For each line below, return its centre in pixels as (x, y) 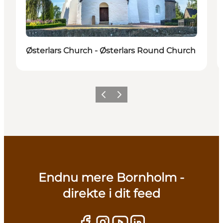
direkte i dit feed (111, 194)
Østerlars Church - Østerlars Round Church (111, 51)
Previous (111, 98)
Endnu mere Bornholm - (111, 178)
